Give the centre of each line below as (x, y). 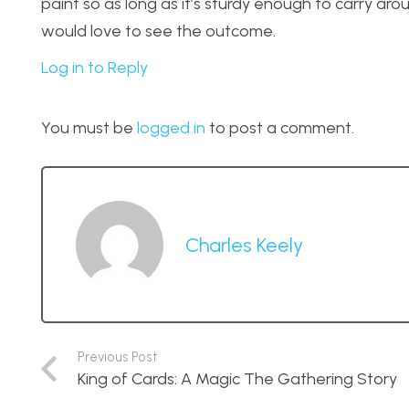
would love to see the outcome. (158, 31)
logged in (171, 128)
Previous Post (117, 357)
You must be (89, 128)
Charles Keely (244, 245)
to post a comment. (280, 128)
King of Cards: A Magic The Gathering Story (237, 379)
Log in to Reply (94, 68)
